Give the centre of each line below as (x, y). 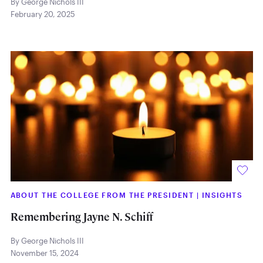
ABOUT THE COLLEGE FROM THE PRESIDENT (103, 195)
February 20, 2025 (43, 14)
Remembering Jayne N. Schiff (82, 217)
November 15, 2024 (44, 253)
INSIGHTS (222, 195)
